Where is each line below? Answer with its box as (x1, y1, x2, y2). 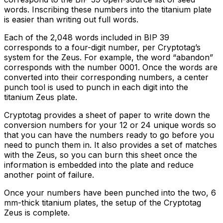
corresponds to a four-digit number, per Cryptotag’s (4, 42, 201, 52)
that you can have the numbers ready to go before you (4, 129, 214, 140)
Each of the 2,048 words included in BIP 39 (4, 32, 169, 42)
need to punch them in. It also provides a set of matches (4, 139, 217, 150)
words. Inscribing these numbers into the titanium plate (4, 4, 212, 14)
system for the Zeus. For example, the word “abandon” (4, 52, 213, 62)
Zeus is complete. (4, 207, 72, 218)
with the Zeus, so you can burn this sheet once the (4, 149, 197, 160)
